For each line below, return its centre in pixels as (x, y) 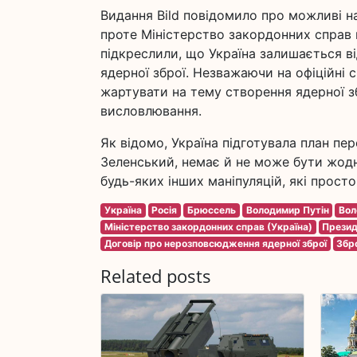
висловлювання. (151, 111)
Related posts (156, 276)
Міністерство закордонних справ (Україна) (208, 227)
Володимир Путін (287, 210)
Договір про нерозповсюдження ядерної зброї (215, 243)
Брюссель (211, 210)
